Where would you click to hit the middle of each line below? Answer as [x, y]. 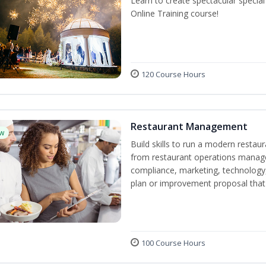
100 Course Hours [173, 243]
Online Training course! [174, 13]
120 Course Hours [173, 75]
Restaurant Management [189, 127]
